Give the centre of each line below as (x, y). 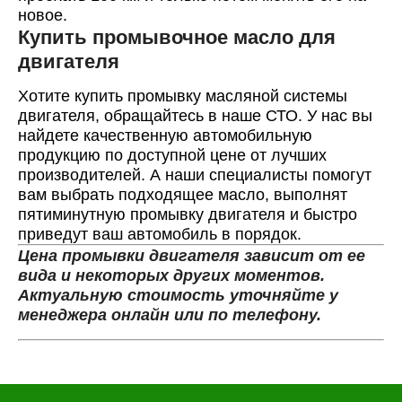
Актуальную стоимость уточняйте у (178, 295)
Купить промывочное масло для (177, 37)
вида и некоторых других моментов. (171, 275)
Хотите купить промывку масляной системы (183, 96)
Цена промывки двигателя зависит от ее (192, 256)
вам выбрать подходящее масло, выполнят (183, 195)
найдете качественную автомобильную (165, 135)
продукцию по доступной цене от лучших (172, 155)
